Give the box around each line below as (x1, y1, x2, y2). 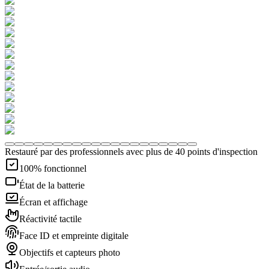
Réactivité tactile (19, 214, 82, 224)
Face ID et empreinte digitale (19, 231, 128, 241)
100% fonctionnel (19, 163, 86, 174)
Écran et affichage (19, 197, 88, 207)
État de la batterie (19, 180, 85, 190)
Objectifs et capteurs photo (19, 247, 120, 258)
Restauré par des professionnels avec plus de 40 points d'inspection (5, 147, 258, 157)
